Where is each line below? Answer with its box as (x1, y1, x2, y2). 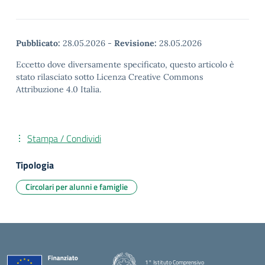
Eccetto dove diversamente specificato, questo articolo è (16, 59, 234, 70)
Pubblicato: (16, 38, 60, 49)
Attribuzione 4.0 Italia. (16, 84, 101, 95)
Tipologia (16, 158, 54, 172)
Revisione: (114, 38, 157, 49)
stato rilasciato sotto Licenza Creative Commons (16, 72, 203, 82)
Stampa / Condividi (27, 131, 101, 146)
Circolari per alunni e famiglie (25, 180, 128, 193)
